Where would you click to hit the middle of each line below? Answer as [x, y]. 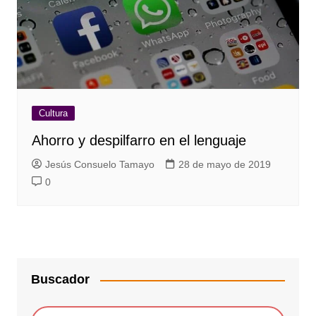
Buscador [60, 280]
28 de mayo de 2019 [224, 165]
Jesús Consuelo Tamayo [99, 165]
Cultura [53, 114]
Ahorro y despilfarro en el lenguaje [139, 141]
